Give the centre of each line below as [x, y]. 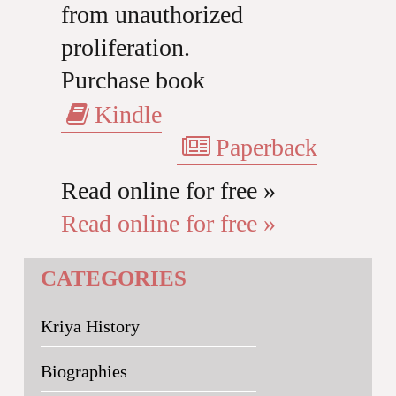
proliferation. [125, 47]
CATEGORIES [113, 278]
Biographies [84, 371]
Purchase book [133, 80]
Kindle [128, 114]
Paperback [266, 147]
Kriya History [90, 326]
